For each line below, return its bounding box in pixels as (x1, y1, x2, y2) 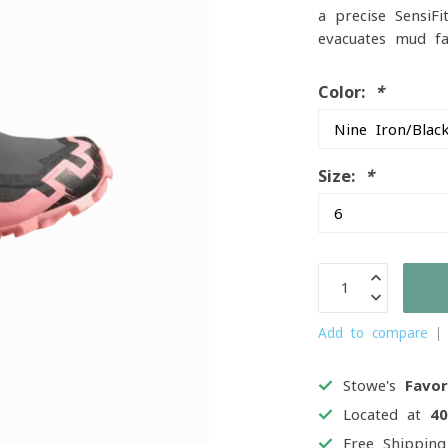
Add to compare (318, 326, 429, 340)
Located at (343, 407, 431, 422)
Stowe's (343, 378, 406, 393)
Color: (318, 84, 376, 100)
